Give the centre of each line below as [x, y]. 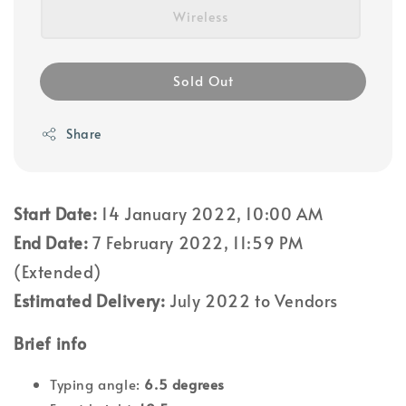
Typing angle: [97, 384]
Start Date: [56, 214]
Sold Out [203, 81]
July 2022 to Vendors [256, 301]
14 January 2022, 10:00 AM [210, 214]
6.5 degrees [185, 384]
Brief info [50, 343]
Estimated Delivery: [92, 301]
